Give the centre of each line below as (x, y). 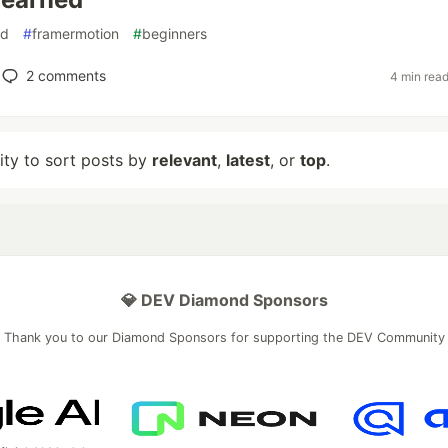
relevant (184, 160)
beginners (174, 33)
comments (69, 75)
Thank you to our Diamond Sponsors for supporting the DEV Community (224, 337)
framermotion (75, 33)
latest (248, 160)
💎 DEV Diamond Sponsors (224, 300)
